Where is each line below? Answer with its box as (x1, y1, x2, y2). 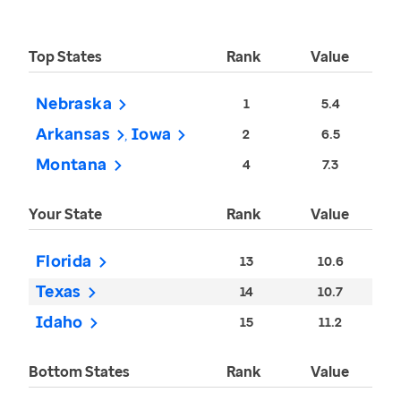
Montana (36, 153, 107, 175)
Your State (29, 204, 102, 225)
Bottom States (29, 362, 130, 382)
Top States (29, 47, 102, 67)
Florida (36, 250, 92, 272)
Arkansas (36, 123, 110, 145)
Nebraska (36, 92, 112, 115)
